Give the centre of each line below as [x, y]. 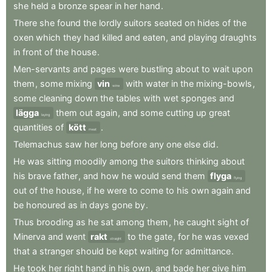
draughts [238, 37]
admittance [208, 251]
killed [112, 37]
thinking [202, 161]
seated [168, 23]
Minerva [29, 236]
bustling [157, 69]
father [66, 176]
